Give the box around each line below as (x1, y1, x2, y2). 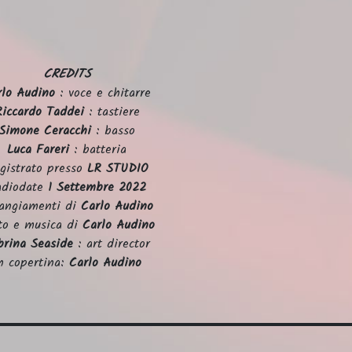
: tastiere (88, 101, 140, 122)
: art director (73, 233, 151, 254)
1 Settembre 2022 (48, 177, 147, 197)
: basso (91, 120, 136, 141)
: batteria (69, 139, 127, 159)
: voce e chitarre (55, 82, 152, 103)
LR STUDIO (86, 158, 148, 178)
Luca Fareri (7, 139, 70, 159)
